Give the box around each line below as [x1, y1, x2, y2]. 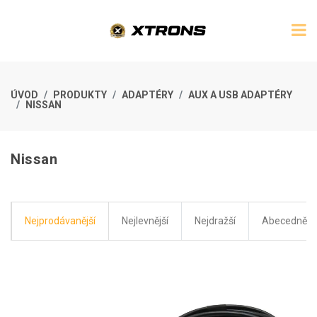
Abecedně [262, 215, 307, 226]
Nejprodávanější [25, 215, 96, 226]
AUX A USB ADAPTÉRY [188, 89, 292, 100]
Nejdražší [195, 215, 236, 226]
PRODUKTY [53, 89, 107, 100]
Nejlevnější [122, 215, 168, 226]
